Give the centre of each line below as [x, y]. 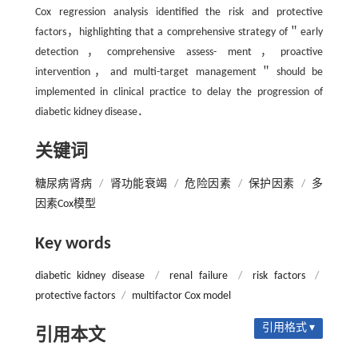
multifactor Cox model [181, 296]
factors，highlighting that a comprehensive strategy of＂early [179, 32]
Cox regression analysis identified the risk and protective [179, 12]
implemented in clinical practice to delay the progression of [179, 92]
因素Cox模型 [65, 204]
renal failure [199, 276]
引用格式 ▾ [289, 328]
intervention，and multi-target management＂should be [179, 72]
